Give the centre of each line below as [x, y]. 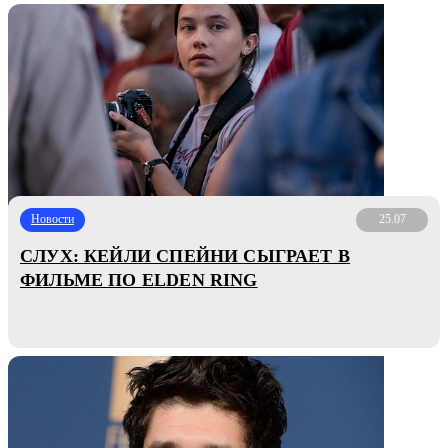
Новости [52, 219]
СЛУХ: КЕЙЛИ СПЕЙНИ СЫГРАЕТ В [185, 255]
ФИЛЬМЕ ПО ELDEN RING [139, 279]
